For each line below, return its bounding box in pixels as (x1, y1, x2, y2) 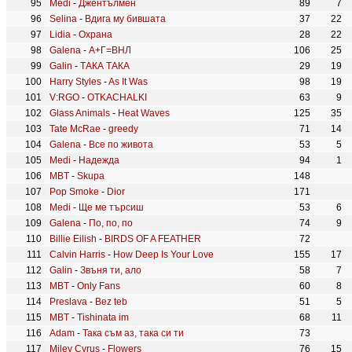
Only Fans (77, 280, 120, 291)
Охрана (79, 29, 112, 40)
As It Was (108, 76, 148, 87)
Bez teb (95, 296, 127, 307)
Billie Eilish (49, 233, 97, 244)
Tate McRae (49, 123, 101, 134)
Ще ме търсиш (79, 202, 144, 213)
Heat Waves (118, 108, 170, 119)
